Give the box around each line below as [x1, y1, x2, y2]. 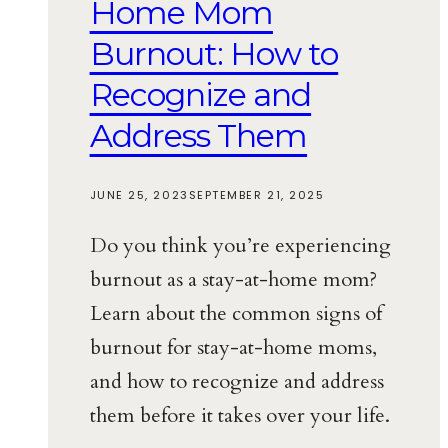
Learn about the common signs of [89, 300, 382, 328]
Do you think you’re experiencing [89, 232, 391, 260]
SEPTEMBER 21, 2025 [188, 187, 325, 204]
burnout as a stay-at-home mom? [89, 266, 377, 294]
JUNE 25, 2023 [89, 187, 189, 204]
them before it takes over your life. [89, 402, 390, 430]
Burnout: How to [89, 33, 339, 73]
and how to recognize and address [89, 368, 384, 396]
